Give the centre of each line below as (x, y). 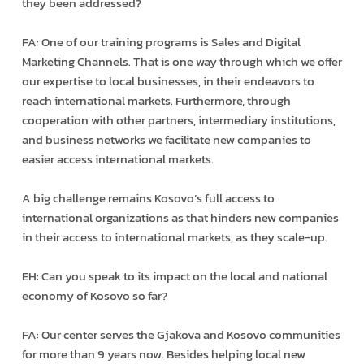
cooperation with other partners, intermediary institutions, (178, 119)
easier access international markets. (117, 158)
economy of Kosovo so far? (94, 295)
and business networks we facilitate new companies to (166, 139)
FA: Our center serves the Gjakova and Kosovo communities (181, 334)
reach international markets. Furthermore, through (156, 100)
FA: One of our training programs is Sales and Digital (161, 41)
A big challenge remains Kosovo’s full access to (148, 197)
